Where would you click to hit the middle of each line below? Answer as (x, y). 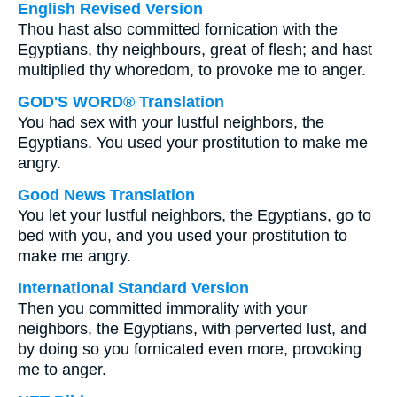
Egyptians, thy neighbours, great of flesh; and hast (195, 50)
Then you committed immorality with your (163, 308)
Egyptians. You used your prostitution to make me (193, 143)
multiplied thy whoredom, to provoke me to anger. (192, 70)
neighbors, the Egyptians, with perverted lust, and (192, 329)
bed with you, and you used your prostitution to (183, 236)
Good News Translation (106, 195)
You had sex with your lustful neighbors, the (171, 122)
